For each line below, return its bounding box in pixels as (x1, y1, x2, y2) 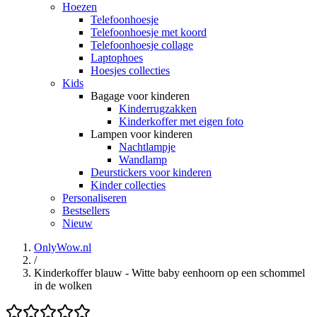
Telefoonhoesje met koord (91, 25, 207, 38)
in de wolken (34, 279, 92, 292)
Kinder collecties (91, 178, 166, 191)
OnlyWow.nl (34, 241, 91, 253)
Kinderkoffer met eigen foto (119, 115, 243, 127)
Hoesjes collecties (91, 64, 170, 76)
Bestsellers (62, 204, 110, 217)
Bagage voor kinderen (91, 89, 190, 102)
